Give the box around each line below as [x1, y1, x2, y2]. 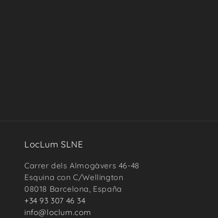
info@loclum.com [24, 207, 91, 217]
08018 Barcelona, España [24, 184, 122, 194]
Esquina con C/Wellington [24, 172, 124, 182]
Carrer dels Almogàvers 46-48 [24, 161, 140, 170]
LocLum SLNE [24, 139, 83, 150]
